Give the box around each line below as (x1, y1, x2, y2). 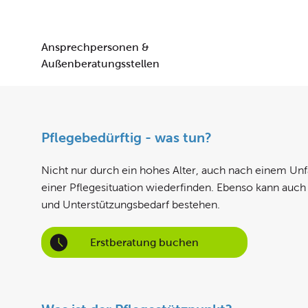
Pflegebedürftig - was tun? (41, 130, 212, 145)
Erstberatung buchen (90, 236, 199, 248)
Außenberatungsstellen (41, 58, 159, 69)
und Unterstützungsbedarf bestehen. (41, 199, 220, 210)
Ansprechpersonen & (41, 41, 149, 53)
